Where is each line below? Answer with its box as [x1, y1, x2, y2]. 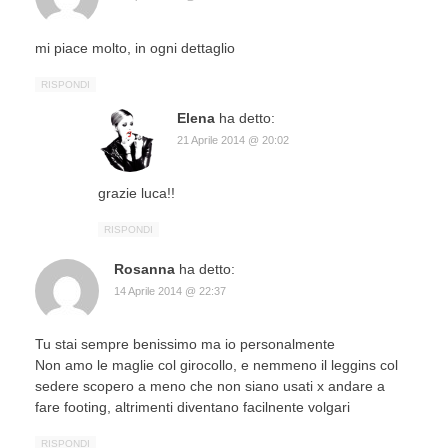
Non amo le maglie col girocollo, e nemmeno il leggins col [35, 357, 398, 374]
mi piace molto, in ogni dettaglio [35, 40, 235, 57]
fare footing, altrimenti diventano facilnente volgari [35, 399, 350, 416]
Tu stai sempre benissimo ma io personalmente [35, 336, 335, 353]
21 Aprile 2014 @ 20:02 [177, 134, 289, 147]
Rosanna [114, 261, 175, 278]
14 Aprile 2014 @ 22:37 [114, 285, 226, 298]
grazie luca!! [98, 185, 175, 202]
